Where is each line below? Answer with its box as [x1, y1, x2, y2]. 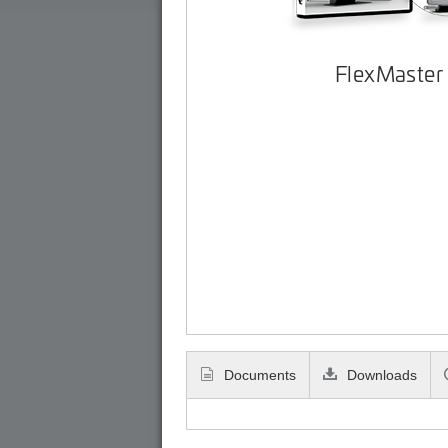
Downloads [343, 367, 418, 384]
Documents [220, 367, 297, 384]
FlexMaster [335, 59, 444, 88]
